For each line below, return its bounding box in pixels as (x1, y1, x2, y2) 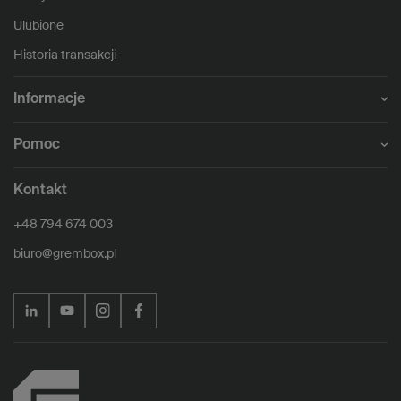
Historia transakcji (13, 48, 116, 62)
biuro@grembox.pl (13, 247, 116, 260)
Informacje (13, 91, 85, 107)
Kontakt (13, 183, 67, 198)
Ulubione (13, 19, 64, 32)
